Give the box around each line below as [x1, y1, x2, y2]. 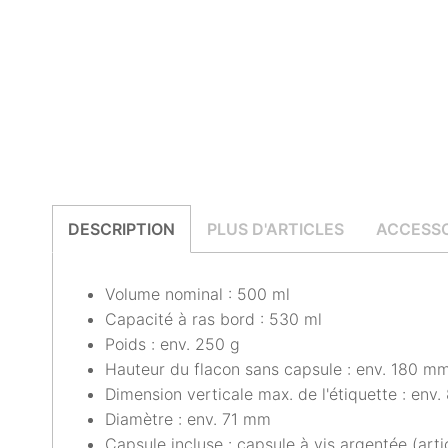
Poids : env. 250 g [105, 334, 240, 354]
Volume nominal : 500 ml [105, 284, 290, 304]
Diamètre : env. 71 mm [105, 409, 271, 429]
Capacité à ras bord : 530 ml [105, 309, 322, 329]
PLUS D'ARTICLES [207, 219, 344, 239]
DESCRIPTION [68, 219, 175, 239]
